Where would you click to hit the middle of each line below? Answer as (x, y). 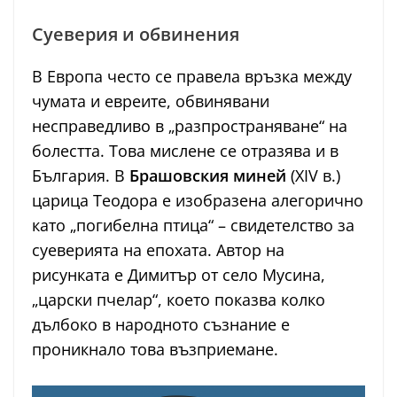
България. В (81, 176)
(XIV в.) (313, 176)
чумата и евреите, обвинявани (151, 101)
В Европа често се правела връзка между (192, 77)
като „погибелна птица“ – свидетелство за (193, 226)
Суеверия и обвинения (136, 35)
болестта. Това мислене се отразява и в (185, 151)
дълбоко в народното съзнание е (161, 325)
